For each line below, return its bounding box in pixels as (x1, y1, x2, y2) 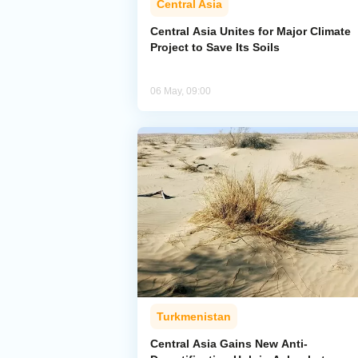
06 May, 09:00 (150, 86, 211, 97)
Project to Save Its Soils (150, 41, 280, 54)
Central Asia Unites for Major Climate (150, 25, 351, 38)
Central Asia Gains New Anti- (150, 337, 308, 351)
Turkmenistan (157, 310, 231, 324)
